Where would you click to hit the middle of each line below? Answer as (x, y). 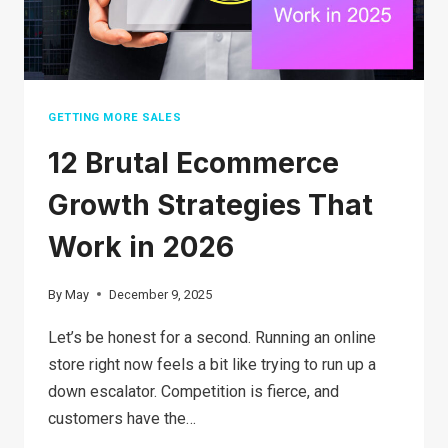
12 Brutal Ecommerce (193, 163)
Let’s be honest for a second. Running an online (212, 337)
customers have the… (122, 418)
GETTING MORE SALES (115, 117)
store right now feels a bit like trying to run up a (212, 364)
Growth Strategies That (210, 205)
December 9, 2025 (161, 294)
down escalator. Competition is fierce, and (193, 391)
